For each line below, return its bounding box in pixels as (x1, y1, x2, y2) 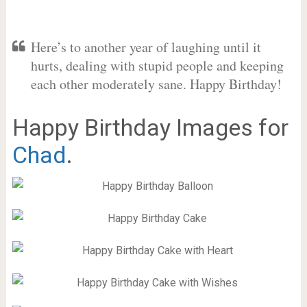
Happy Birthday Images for (12, 114, 288, 141)
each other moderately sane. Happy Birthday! (30, 75, 282, 93)
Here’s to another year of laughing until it (30, 38, 261, 56)
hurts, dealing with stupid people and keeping (30, 56, 284, 75)
